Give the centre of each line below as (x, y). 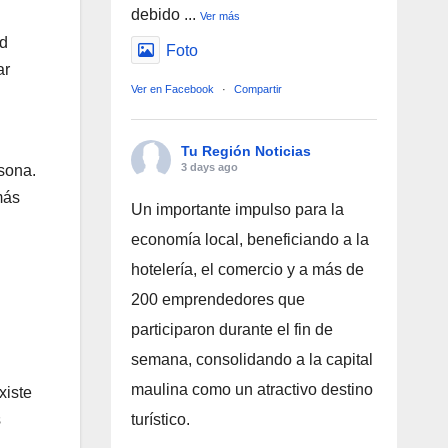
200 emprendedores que (217, 300)
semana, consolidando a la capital (251, 360)
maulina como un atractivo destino (251, 390)
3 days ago (209, 167)
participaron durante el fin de (231, 330)
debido (157, 15)
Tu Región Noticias (245, 151)
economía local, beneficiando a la (249, 240)
